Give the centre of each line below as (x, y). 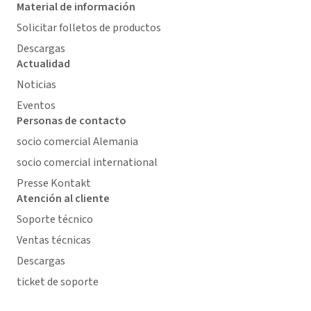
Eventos (36, 106)
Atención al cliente (63, 199)
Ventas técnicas (54, 240)
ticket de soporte (58, 282)
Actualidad (43, 64)
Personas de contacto (72, 121)
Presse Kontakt (54, 183)
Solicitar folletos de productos (89, 28)
